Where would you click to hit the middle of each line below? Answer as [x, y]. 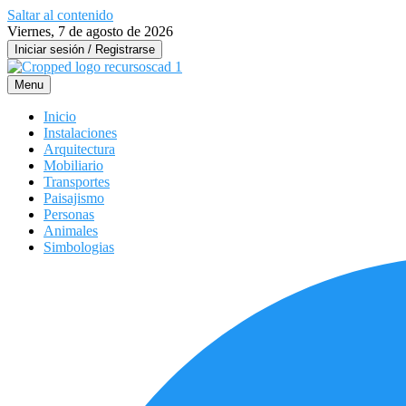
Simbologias [79, 247]
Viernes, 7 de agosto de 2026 [90, 31]
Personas [69, 214]
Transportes [77, 182]
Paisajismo [74, 198]
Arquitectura [79, 149]
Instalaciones [80, 133]
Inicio [60, 116]
